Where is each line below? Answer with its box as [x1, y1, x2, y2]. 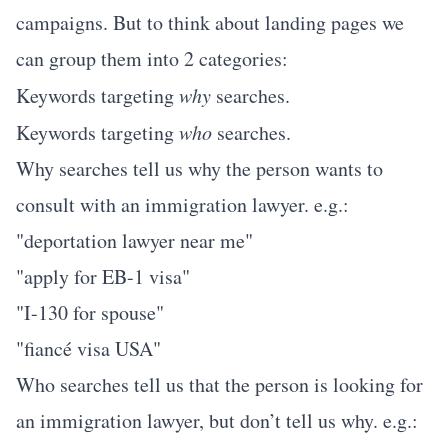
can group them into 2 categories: [16, 45, 288, 72]
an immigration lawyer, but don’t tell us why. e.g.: [16, 407, 418, 434]
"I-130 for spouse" [16, 299, 164, 326]
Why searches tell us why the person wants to [16, 155, 383, 182]
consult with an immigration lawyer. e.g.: [16, 191, 349, 218]
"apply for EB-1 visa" [16, 263, 190, 290]
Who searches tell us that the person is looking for [16, 371, 423, 398]
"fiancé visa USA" [16, 335, 161, 362]
